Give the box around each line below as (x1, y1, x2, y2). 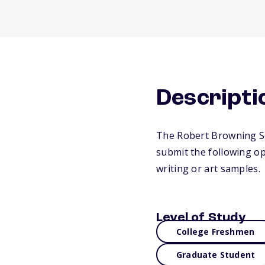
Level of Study (156, 211, 245, 224)
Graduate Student (176, 249, 256, 260)
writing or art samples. (156, 162, 260, 175)
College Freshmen (176, 226, 255, 237)
